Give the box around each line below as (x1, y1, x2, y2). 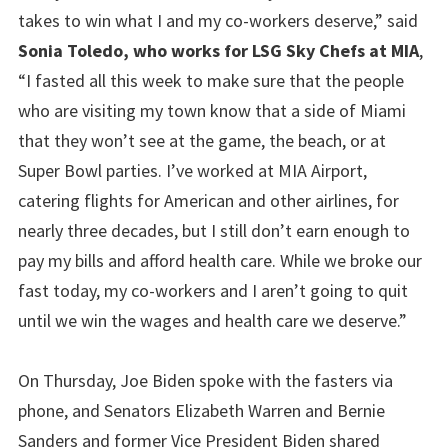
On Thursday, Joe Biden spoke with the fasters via (18, 368, 393, 392)
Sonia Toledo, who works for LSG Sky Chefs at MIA (18, 38, 419, 62)
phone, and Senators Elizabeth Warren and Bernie (18, 398, 385, 422)
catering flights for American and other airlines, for (18, 188, 399, 212)
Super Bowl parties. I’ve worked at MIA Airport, (18, 158, 367, 182)
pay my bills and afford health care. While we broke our (18, 248, 422, 272)
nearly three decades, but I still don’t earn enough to (18, 218, 410, 242)
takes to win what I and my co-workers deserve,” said (18, 8, 418, 32)
